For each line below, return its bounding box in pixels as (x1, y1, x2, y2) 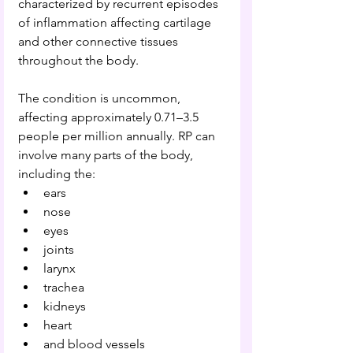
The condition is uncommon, (18, 91, 184, 106)
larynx (43, 261, 76, 277)
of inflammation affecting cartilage (18, 15, 214, 31)
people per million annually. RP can (18, 128, 218, 144)
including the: (18, 166, 95, 182)
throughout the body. (18, 53, 139, 69)
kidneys (43, 299, 86, 314)
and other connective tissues (18, 34, 181, 50)
